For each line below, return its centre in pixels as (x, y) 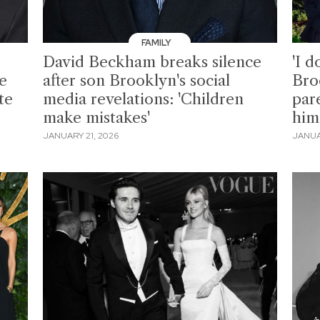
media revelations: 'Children (144, 99)
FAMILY (157, 42)
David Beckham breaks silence (152, 61)
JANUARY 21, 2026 (81, 136)
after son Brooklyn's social (137, 80)
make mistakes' (97, 117)
